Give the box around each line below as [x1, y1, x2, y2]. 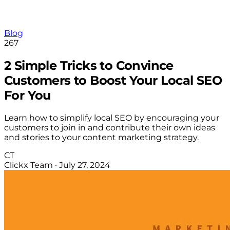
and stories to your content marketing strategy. [4, 132, 199, 142]
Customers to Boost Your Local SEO [4, 72, 222, 88]
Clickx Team [4, 160, 53, 170]
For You [4, 87, 51, 103]
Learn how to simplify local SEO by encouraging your [4, 112, 219, 123]
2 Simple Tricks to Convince [4, 57, 174, 73]
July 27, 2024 [59, 160, 110, 170]
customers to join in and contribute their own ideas [4, 122, 215, 132]
